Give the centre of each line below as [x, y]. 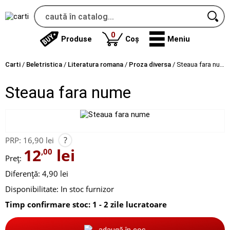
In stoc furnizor [87, 189]
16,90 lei [39, 140]
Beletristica [44, 64]
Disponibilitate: [32, 189]
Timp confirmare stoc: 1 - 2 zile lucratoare [86, 204]
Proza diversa [150, 64]
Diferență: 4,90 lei [37, 174]
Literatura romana [95, 64]
